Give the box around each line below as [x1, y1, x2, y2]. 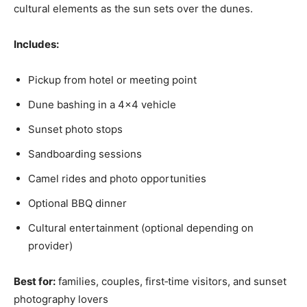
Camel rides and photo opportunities [28, 171, 206, 185]
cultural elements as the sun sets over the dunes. [14, 1, 253, 15]
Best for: [14, 274, 56, 288]
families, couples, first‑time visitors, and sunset [56, 274, 286, 288]
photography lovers [14, 292, 108, 306]
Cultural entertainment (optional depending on [28, 221, 254, 234]
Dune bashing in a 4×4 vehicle [28, 97, 176, 111]
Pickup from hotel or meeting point [28, 73, 197, 86]
